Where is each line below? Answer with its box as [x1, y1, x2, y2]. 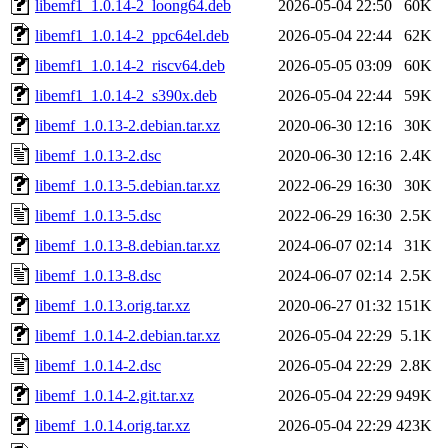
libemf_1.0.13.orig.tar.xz [35, 296, 190, 314]
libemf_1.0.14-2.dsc [35, 356, 161, 374]
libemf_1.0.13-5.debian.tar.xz [35, 176, 220, 194]
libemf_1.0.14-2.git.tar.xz [35, 386, 194, 404]
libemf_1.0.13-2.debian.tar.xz [35, 116, 220, 134]
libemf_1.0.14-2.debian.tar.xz [35, 326, 220, 344]
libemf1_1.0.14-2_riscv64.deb [35, 56, 225, 74]
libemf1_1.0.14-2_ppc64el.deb [35, 26, 229, 44]
